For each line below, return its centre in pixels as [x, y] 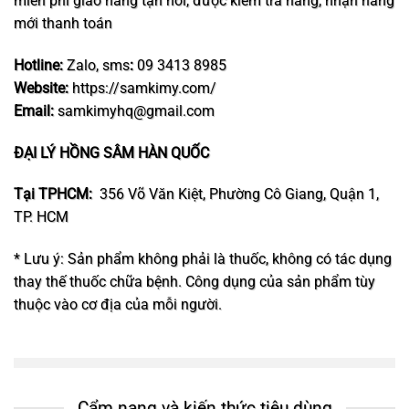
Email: [34, 110]
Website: [43, 88]
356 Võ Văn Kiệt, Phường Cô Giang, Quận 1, [237, 194]
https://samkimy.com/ [144, 88]
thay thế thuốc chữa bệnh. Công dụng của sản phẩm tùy [194, 282]
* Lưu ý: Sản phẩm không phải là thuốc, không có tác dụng [203, 259]
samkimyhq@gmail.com [136, 110]
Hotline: [38, 65]
